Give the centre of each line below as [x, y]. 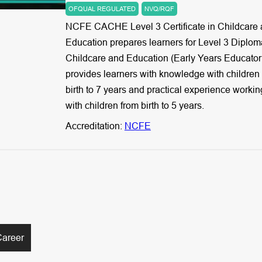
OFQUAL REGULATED [102, 9]
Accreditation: [95, 126]
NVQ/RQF [159, 9]
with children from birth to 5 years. [135, 106]
